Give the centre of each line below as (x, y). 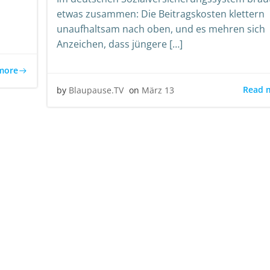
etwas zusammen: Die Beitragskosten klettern (161, 14)
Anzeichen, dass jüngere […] (120, 44)
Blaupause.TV (96, 90)
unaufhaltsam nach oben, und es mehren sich (161, 29)
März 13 (158, 90)
